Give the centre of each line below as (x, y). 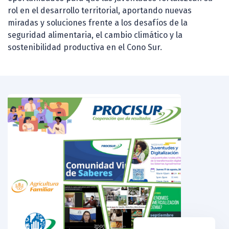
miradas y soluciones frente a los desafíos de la (98, 23)
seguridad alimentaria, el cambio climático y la (95, 35)
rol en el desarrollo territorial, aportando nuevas (100, 11)
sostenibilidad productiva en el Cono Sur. (85, 48)
